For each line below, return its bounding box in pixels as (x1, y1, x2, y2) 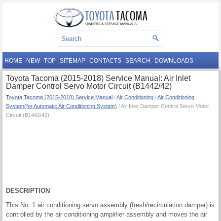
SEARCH (125, 57, 150, 65)
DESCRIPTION (6, 187, 50, 195)
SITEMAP (60, 57, 85, 65)
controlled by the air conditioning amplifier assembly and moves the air (6, 211, 207, 219)
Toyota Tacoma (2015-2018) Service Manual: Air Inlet (6, 74, 190, 83)
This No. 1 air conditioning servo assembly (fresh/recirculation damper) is (6, 201, 215, 209)
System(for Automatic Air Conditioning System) (6, 103, 117, 110)
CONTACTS (89, 57, 121, 65)
